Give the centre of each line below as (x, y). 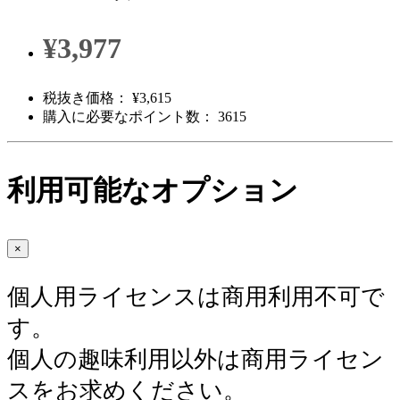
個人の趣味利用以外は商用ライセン (196, 359)
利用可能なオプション (153, 190)
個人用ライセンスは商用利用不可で (196, 296)
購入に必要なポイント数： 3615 (145, 116)
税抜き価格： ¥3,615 (107, 97)
